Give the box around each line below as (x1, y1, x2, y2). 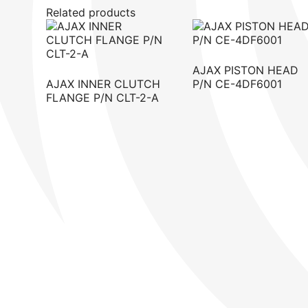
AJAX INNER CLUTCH (46, 76, 161, 91)
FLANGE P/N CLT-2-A (46, 90, 159, 104)
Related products (46, 5, 136, 19)
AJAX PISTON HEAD (192, 63, 299, 77)
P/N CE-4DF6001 (192, 76, 283, 91)
